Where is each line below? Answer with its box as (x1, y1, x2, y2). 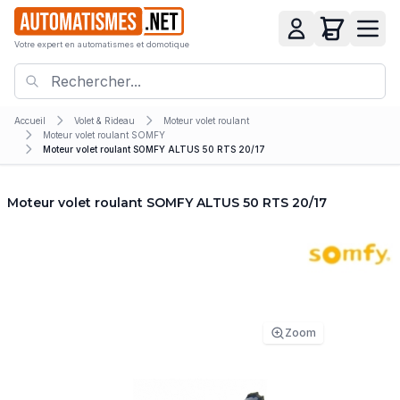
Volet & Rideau (74, 114, 135, 126)
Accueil (14, 114, 46, 126)
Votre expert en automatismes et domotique (14, 39, 189, 50)
